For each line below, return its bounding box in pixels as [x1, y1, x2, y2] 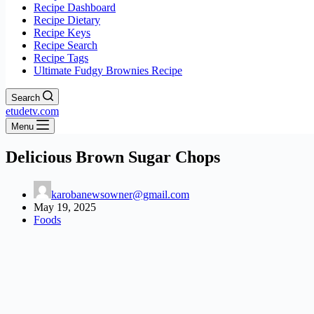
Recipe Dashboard [34, 1, 116, 13]
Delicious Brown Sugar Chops [6, 147, 220, 166]
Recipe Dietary [34, 14, 100, 26]
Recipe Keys [34, 27, 90, 39]
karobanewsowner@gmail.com [51, 188, 189, 200]
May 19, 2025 [34, 200, 96, 213]
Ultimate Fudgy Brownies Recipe [34, 64, 182, 76]
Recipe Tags [34, 52, 88, 64]
